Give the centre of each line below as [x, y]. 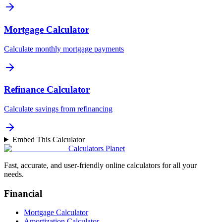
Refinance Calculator [47, 90]
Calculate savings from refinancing [58, 109]
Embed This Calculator [48, 139]
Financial [23, 193]
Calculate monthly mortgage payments [64, 49]
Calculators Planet [97, 148]
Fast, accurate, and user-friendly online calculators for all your [100, 165]
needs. [14, 174]
